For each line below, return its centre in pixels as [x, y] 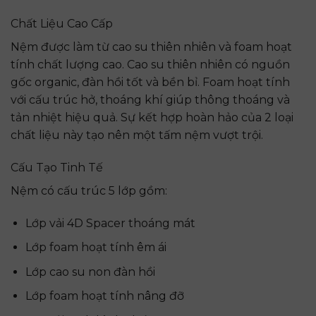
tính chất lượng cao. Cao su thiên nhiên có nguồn [150, 65]
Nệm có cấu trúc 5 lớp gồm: [89, 190]
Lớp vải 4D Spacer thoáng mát [110, 223]
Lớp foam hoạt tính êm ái [96, 248]
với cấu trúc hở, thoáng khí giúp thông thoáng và [150, 100]
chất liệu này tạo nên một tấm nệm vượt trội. [137, 135]
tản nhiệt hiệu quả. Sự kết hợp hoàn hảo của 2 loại [152, 118]
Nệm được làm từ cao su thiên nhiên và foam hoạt [151, 47]
